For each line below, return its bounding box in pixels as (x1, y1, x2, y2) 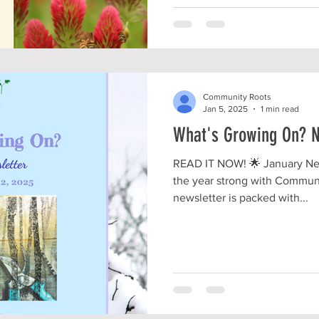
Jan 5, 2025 (203, 103, 248, 114)
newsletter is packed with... (173, 192, 308, 204)
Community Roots (203, 92, 271, 102)
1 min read (261, 103, 299, 114)
